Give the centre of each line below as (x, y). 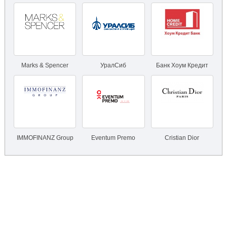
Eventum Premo (113, 138)
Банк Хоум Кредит (182, 65)
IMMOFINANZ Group (45, 138)
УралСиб (113, 65)
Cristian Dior (182, 138)
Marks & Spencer (45, 65)
